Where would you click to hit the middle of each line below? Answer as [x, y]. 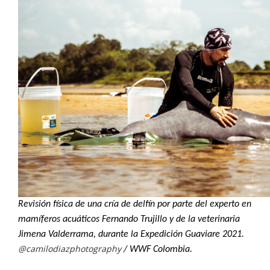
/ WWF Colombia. [158, 250]
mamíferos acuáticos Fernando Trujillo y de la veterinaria [129, 220]
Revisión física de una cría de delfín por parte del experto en [135, 205]
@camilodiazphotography [71, 249]
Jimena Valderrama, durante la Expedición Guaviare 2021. [131, 235]
